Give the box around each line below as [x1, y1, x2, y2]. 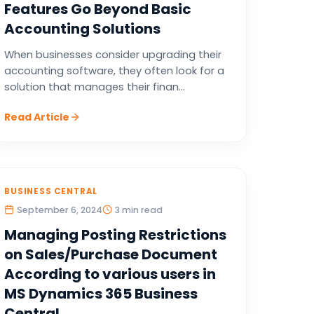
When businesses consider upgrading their [4, 48, 221, 62]
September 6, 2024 [16, 204, 102, 216]
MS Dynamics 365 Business [4, 284, 198, 303]
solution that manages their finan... [4, 80, 185, 94]
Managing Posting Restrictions [4, 225, 226, 245]
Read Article [4, 110, 69, 124]
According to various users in [4, 264, 216, 284]
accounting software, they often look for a [4, 64, 224, 78]
